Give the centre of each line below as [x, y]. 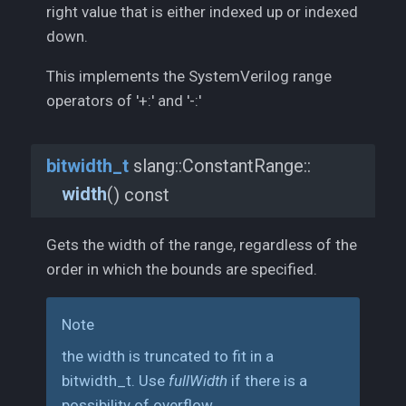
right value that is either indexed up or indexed [202, 12]
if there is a [267, 381]
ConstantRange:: [246, 166]
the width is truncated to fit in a [168, 357]
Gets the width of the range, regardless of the [202, 244]
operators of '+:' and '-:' [124, 101]
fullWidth [198, 381]
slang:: [155, 166]
